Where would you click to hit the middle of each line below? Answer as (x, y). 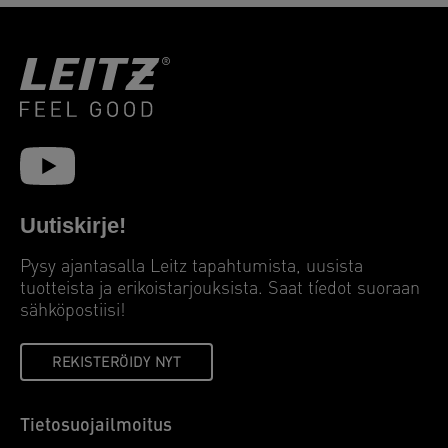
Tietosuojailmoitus (96, 426)
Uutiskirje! (73, 225)
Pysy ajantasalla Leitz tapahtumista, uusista (191, 267)
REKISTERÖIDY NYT (116, 363)
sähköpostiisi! (72, 311)
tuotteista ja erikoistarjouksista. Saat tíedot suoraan (220, 289)
